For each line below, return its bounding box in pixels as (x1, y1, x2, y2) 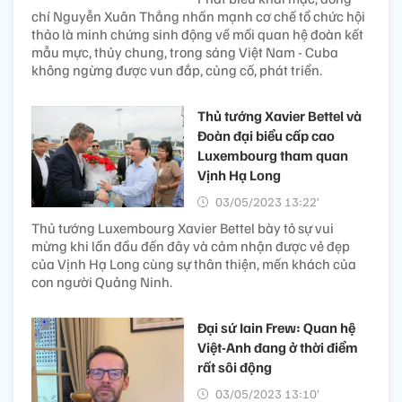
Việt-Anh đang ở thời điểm (197, 338, 358, 357)
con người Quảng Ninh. (31, 273, 172, 292)
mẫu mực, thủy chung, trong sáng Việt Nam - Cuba (31, 43, 338, 62)
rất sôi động (197, 358, 272, 377)
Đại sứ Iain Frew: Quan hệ (197, 319, 355, 337)
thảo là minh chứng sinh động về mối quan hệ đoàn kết (31, 25, 363, 44)
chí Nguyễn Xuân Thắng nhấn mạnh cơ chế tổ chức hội (31, 7, 365, 26)
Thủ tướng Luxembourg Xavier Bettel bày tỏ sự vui (31, 219, 334, 238)
